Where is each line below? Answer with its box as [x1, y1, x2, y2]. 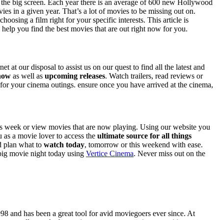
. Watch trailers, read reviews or [105, 71, 203, 80]
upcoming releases [45, 71, 105, 80]
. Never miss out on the [134, 149, 205, 158]
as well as [11, 71, 45, 80]
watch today [44, 140, 84, 149]
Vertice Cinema [86, 149, 134, 158]
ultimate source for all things [97, 131, 192, 140]
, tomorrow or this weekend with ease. [84, 140, 203, 149]
